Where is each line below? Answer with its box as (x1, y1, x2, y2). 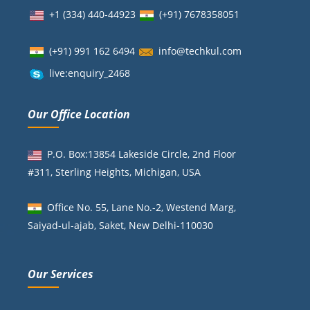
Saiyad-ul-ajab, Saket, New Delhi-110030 (28, 218, 213, 232)
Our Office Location (28, 107, 130, 122)
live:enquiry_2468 (49, 66, 130, 80)
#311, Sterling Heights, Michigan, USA (28, 165, 201, 179)
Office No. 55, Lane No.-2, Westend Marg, (42, 200, 236, 214)
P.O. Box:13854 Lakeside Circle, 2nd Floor (42, 147, 236, 161)
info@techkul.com (158, 44, 241, 58)
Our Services (28, 266, 93, 282)
